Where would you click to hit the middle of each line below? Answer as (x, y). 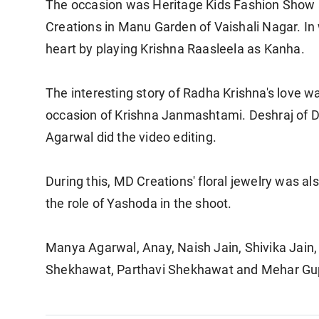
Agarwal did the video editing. (131, 137)
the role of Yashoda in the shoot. (139, 203)
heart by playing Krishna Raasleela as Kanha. (175, 48)
